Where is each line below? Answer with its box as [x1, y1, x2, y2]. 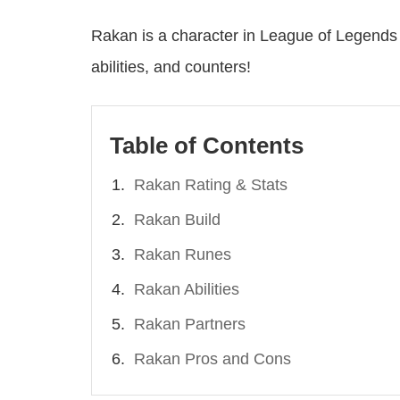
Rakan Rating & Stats [134, 176, 287, 195]
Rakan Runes [134, 246, 231, 264]
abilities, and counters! [91, 58, 251, 77]
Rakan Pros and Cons [134, 350, 291, 369]
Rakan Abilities [134, 280, 239, 299]
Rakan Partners [134, 315, 246, 334]
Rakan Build [134, 211, 221, 229]
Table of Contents [110, 132, 304, 160]
